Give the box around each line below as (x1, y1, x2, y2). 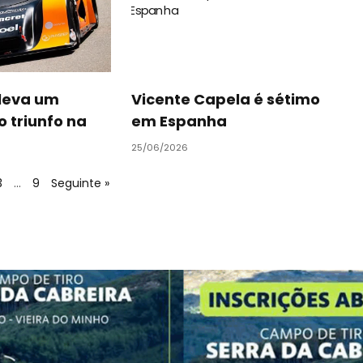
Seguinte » (51, 174, 110, 191)
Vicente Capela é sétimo (130, 88, 320, 109)
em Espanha (130, 110, 227, 131)
